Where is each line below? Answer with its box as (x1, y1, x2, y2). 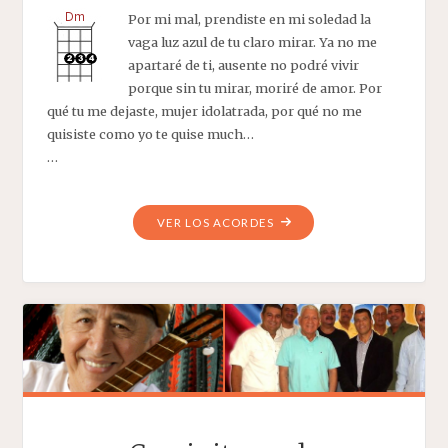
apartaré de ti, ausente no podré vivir (127, 57, 359, 74)
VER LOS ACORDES (156, 216, 274, 230)
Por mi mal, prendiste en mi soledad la (127, 11, 371, 28)
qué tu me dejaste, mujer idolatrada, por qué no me (46, 103, 362, 120)
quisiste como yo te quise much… (46, 126, 254, 143)
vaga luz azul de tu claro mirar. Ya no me (127, 34, 377, 51)
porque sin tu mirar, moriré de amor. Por (127, 80, 382, 97)
